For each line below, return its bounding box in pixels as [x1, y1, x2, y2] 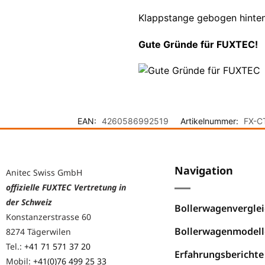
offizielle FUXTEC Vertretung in [6, 181, 126, 193]
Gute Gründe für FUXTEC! [138, 38, 258, 50]
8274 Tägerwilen [6, 225, 71, 237]
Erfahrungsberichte [174, 247, 264, 261]
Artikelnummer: [180, 115, 241, 126]
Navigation [174, 163, 233, 177]
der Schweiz [6, 196, 52, 208]
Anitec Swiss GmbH [6, 166, 82, 178]
